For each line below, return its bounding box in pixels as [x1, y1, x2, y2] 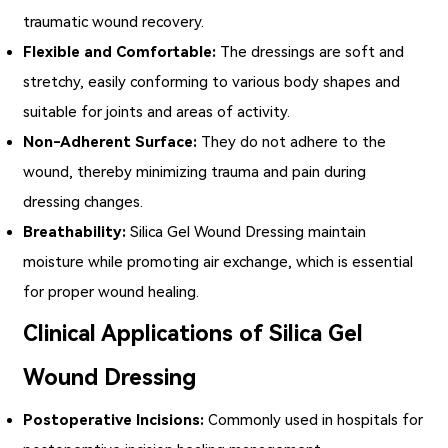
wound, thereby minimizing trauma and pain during [23, 162, 367, 181]
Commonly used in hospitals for [204, 410, 424, 429]
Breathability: [23, 222, 127, 241]
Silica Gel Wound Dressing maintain [126, 222, 367, 241]
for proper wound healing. [23, 282, 200, 301]
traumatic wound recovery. [23, 12, 205, 31]
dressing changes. [23, 192, 144, 211]
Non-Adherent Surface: [23, 132, 198, 151]
